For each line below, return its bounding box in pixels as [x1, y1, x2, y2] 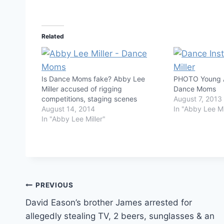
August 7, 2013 [173, 94, 222, 103]
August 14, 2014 [41, 104, 95, 113]
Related [41, 32, 64, 40]
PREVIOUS [35, 181, 73, 189]
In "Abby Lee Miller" [41, 114, 105, 123]
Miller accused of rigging [41, 84, 122, 93]
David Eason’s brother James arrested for [25, 197, 192, 207]
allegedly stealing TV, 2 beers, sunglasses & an [25, 210, 214, 221]
